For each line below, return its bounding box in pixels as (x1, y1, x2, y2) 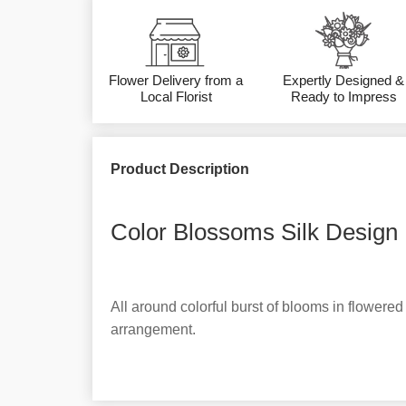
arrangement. (111, 322, 196, 337)
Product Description (111, 161, 249, 178)
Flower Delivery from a (109, 72, 244, 89)
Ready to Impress (290, 89, 397, 105)
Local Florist (140, 89, 212, 105)
